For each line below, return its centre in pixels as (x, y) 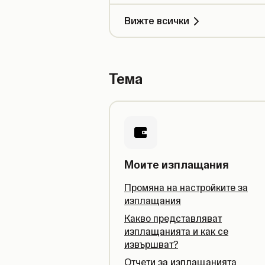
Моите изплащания (177, 165)
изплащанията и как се (176, 231)
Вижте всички (157, 21)
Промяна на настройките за (186, 188)
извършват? (151, 244)
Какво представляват (173, 218)
